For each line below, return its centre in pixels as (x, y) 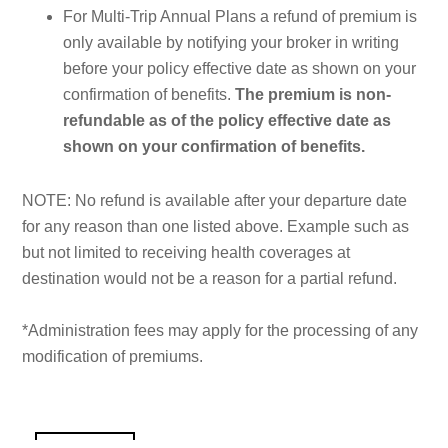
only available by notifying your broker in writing (231, 42)
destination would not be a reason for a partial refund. (210, 278)
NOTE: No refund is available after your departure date (215, 200)
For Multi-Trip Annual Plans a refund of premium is (240, 16)
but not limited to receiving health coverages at (186, 252)
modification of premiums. (113, 356)
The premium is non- (313, 94)
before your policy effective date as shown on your (239, 68)
